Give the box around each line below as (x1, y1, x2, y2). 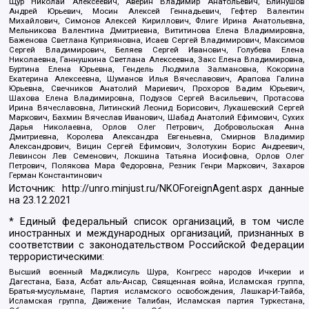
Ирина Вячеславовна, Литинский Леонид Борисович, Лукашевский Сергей (9, 102, 304, 112)
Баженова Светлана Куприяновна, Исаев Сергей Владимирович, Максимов (9, 34, 304, 45)
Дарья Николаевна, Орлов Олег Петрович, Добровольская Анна (9, 121, 304, 132)
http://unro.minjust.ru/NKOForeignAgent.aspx (61, 182, 262, 195)
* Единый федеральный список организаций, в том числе (9, 216, 304, 228)
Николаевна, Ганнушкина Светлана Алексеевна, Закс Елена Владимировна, (9, 54, 304, 64)
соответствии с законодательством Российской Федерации (9, 239, 304, 252)
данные (261, 182, 304, 195)
